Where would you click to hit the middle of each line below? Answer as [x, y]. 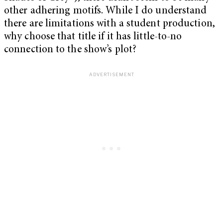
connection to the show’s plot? [70, 50]
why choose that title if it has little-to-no [93, 37]
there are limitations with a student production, [110, 24]
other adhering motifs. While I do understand [106, 11]
